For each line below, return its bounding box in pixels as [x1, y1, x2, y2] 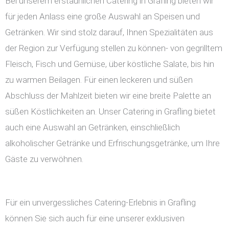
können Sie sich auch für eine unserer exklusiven [5, 213, 185, 224]
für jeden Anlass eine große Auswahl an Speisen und [5, 11, 200, 22]
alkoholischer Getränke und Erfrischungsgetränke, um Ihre [5, 138, 220, 149]
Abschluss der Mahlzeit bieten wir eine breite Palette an [5, 90, 211, 101]
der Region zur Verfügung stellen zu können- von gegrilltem [5, 43, 222, 54]
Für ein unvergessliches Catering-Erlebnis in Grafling [5, 197, 196, 208]
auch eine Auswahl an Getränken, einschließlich [5, 122, 180, 133]
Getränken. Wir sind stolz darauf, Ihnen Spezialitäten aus [5, 27, 213, 38]
